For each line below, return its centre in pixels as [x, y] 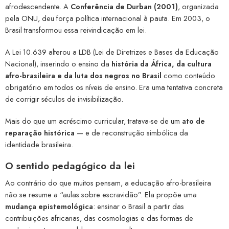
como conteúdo [188, 76]
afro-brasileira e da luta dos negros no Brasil [83, 76]
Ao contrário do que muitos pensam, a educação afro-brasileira [108, 182]
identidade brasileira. [39, 145]
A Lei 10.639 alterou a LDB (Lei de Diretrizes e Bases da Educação [112, 52]
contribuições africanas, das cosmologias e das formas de [99, 218]
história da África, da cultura [162, 64]
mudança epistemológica [49, 206]
